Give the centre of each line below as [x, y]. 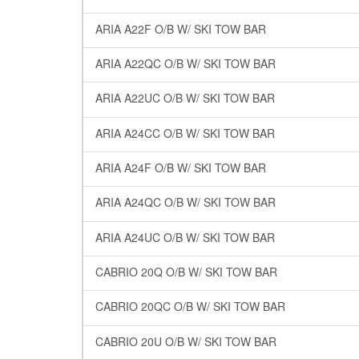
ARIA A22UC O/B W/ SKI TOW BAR [185, 98]
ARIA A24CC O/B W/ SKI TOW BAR [185, 133]
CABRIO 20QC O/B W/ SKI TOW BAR [190, 307]
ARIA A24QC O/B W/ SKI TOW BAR [186, 202]
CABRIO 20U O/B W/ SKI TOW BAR [186, 341]
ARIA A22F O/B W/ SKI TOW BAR [181, 28]
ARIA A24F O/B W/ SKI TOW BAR [181, 168]
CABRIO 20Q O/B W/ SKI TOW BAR [186, 272]
